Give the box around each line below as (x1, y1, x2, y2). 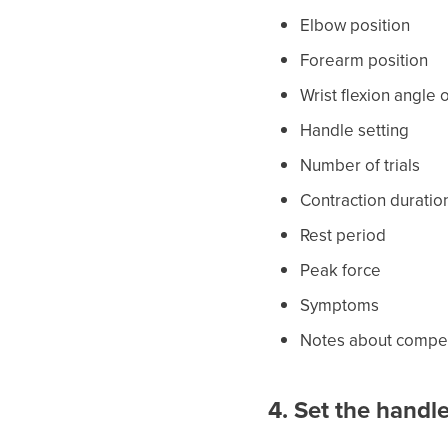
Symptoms (300, 293, 380, 317)
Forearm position (300, 48, 429, 72)
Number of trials (300, 153, 421, 177)
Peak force (300, 258, 382, 282)
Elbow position (300, 13, 411, 37)
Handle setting (300, 118, 410, 142)
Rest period (300, 223, 387, 247)
